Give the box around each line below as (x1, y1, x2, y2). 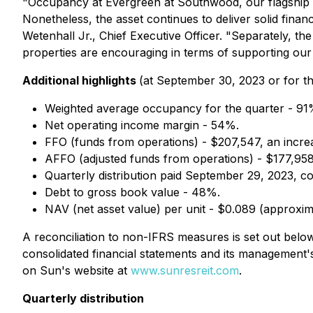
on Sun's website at (22, 263, 131, 277)
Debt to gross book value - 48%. (45, 185, 220, 199)
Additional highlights (22, 73, 139, 87)
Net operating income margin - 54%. (45, 118, 239, 132)
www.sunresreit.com (131, 263, 239, 277)
